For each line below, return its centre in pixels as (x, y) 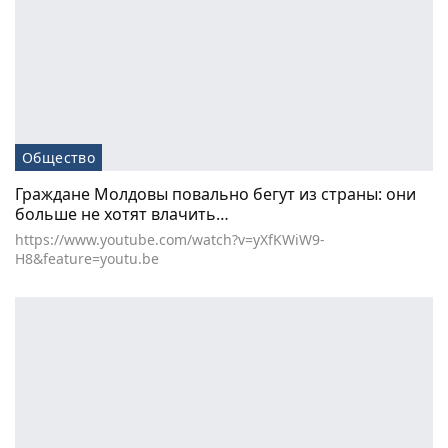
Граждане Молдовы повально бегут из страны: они (215, 193)
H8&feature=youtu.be (87, 258)
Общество (59, 157)
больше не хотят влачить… (122, 213)
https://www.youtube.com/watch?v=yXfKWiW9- (170, 239)
